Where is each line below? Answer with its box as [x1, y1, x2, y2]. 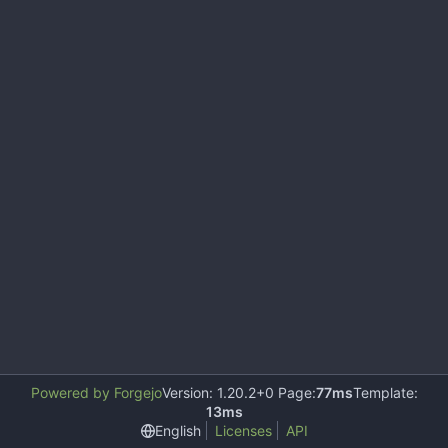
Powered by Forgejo [30, 384, 162, 401]
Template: [352, 384, 418, 401]
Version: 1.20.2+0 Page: [161, 384, 316, 401]
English [154, 421, 201, 439]
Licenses [214, 422, 272, 439]
